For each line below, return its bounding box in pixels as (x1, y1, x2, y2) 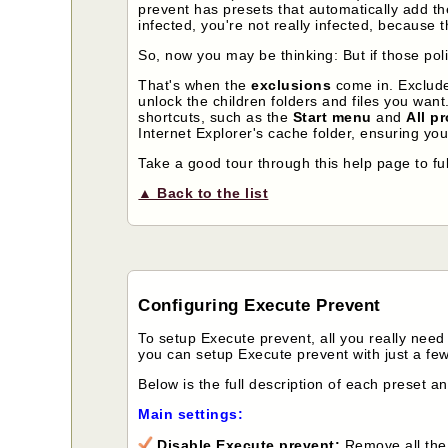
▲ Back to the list (138, 185, 269, 202)
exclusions (251, 77, 332, 94)
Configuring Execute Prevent (138, 295, 381, 315)
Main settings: (138, 405, 244, 422)
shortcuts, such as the (138, 109, 293, 126)
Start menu (292, 109, 372, 126)
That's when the (138, 77, 252, 94)
